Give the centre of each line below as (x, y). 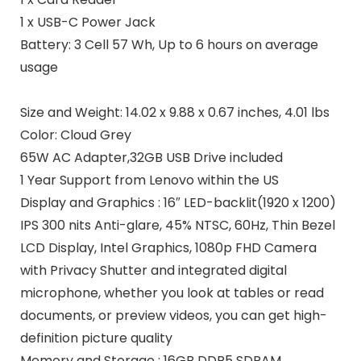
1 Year (38, 180)
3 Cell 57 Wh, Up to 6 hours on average (194, 45)
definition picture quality (96, 338)
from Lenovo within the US (195, 180)
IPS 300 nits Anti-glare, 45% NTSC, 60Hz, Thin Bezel (177, 226)
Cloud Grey (95, 135)
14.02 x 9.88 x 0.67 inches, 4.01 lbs (226, 113)
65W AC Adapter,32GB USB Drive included (151, 158)
